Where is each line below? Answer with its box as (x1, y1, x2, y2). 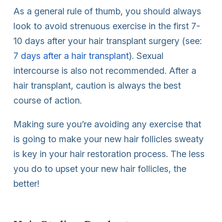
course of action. (13, 95, 82, 106)
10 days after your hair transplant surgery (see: (13, 35, 202, 46)
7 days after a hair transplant (13, 50, 129, 61)
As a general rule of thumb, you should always (13, 5, 201, 16)
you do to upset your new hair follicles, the (13, 163, 186, 174)
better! (13, 178, 39, 189)
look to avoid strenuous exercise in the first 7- (13, 20, 200, 31)
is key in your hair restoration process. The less (13, 148, 205, 159)
